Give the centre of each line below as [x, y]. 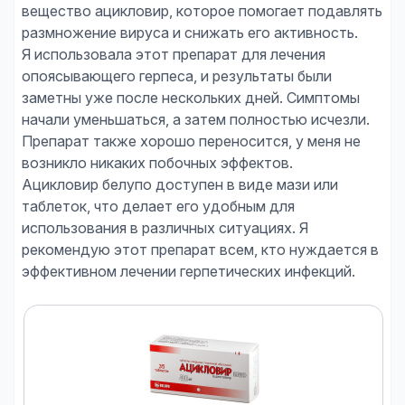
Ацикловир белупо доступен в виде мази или [180, 184]
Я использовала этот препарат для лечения [174, 54]
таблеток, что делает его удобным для [158, 206]
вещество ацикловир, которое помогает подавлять [202, 11]
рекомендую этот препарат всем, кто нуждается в [200, 250]
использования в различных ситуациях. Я [165, 228]
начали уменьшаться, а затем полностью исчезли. [196, 119]
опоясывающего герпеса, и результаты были [177, 76]
